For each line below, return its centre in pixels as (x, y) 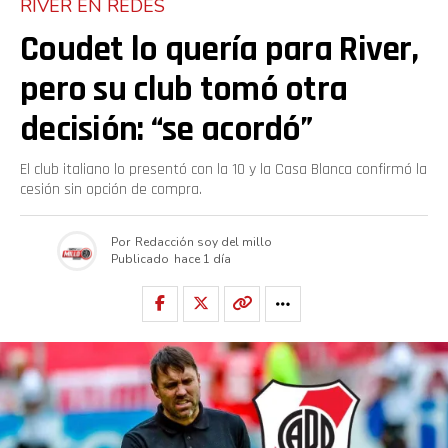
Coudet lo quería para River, (219, 49)
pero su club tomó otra (184, 89)
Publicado (139, 259)
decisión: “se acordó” (166, 129)
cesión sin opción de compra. (111, 189)
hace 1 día (202, 259)
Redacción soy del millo (203, 242)
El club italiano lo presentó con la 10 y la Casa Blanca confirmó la (223, 169)
